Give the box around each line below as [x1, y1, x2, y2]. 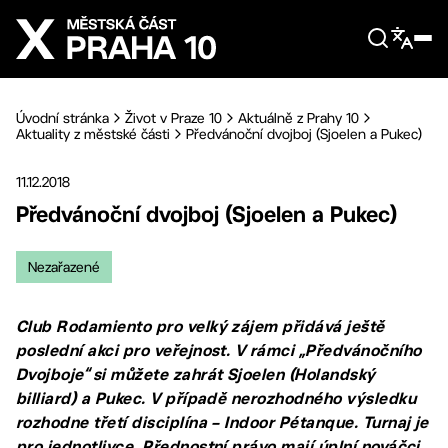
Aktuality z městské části [16, 126, 170, 142]
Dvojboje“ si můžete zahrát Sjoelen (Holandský [16, 365, 376, 384]
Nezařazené [28, 259, 100, 275]
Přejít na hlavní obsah [40, 9, 185, 23]
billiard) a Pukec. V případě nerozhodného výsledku [16, 389, 417, 408]
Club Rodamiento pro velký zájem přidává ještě [16, 317, 385, 336]
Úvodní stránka [16, 110, 109, 126]
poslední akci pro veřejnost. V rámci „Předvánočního [16, 341, 422, 360]
